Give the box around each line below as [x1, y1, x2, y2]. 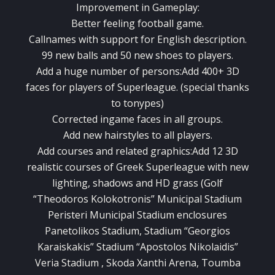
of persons [129, 64, 180, 79]
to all [151, 128, 174, 142]
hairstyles [104, 128, 149, 142]
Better [71, 17, 101, 31]
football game [137, 17, 202, 31]
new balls [55, 48, 98, 63]
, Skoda [101, 256, 134, 270]
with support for [78, 33, 155, 47]
